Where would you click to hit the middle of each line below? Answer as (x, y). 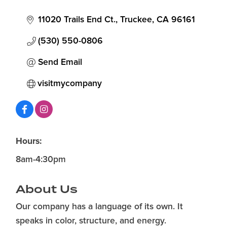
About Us (47, 189)
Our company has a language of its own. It (99, 206)
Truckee (136, 20)
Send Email (60, 62)
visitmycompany (70, 83)
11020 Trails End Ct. (77, 20)
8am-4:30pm (41, 159)
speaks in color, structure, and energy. (91, 221)
